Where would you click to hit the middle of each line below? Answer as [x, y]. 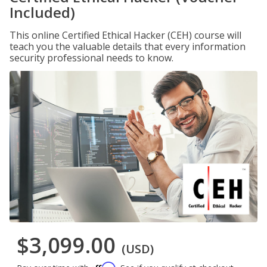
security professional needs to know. [91, 58]
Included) [42, 12]
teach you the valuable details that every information [128, 46]
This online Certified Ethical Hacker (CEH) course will [125, 35]
